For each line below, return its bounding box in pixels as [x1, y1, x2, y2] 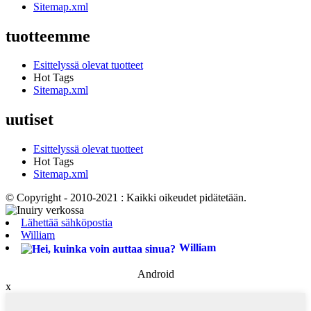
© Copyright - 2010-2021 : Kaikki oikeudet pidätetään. [6, 192, 246, 204]
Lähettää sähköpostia [21, 217, 112, 229]
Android [137, 267, 174, 280]
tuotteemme [6, 26, 90, 45]
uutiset [6, 110, 53, 129]
